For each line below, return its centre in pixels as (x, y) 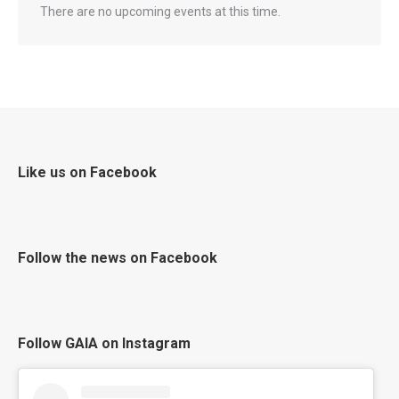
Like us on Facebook (87, 172)
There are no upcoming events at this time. (160, 11)
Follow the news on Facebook (118, 257)
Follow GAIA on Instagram (104, 343)
